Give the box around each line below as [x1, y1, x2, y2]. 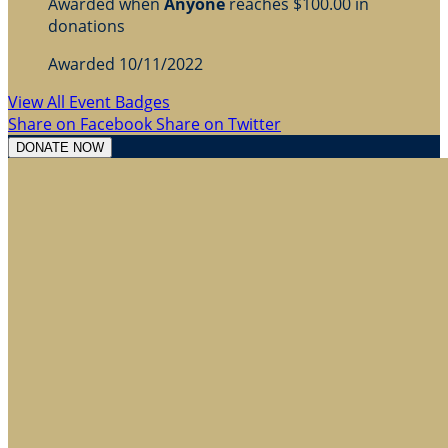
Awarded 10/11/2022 [48, 52, 203, 75]
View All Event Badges [8, 90, 170, 113]
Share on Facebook [8, 112, 152, 135]
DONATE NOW [16, 139, 104, 155]
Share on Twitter [156, 112, 281, 135]
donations [48, 14, 125, 37]
